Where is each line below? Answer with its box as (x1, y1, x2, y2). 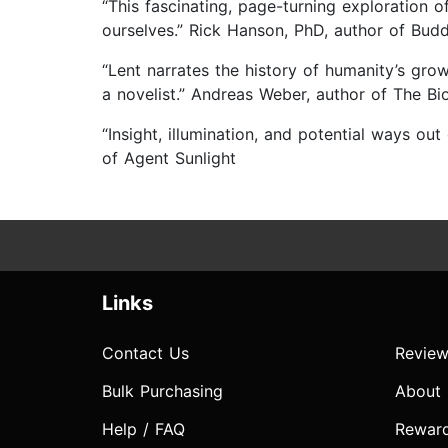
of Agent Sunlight (102, 148, 236, 169)
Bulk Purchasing (102, 381, 223, 402)
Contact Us (102, 343, 189, 364)
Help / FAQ (102, 419, 185, 440)
